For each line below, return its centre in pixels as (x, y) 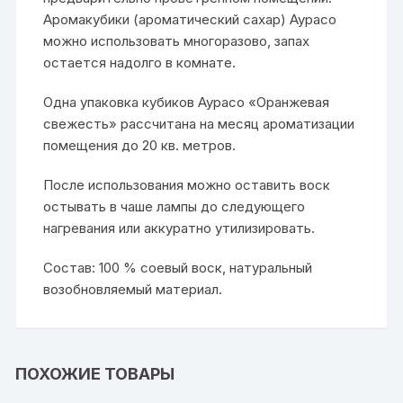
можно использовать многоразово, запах (177, 40)
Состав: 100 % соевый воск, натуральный (178, 267)
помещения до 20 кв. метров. (140, 145)
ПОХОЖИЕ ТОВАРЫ (95, 373)
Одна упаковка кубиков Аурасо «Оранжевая (187, 102)
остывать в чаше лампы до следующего (175, 206)
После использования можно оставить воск (187, 184)
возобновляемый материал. (133, 289)
